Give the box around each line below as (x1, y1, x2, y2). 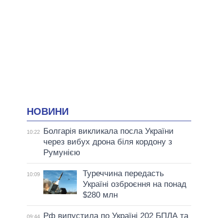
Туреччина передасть (82, 169, 164, 179)
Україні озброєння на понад (82, 180, 186, 189)
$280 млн (82, 190, 118, 200)
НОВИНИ (27, 106, 69, 117)
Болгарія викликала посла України (43, 127, 174, 136)
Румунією (43, 148, 80, 158)
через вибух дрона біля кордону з (43, 137, 172, 147)
